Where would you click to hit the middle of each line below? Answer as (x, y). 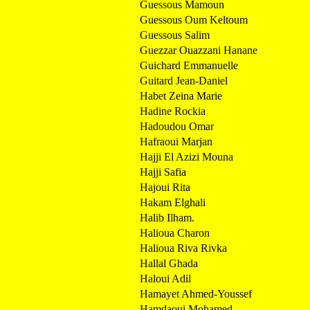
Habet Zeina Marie (181, 95)
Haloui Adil (165, 278)
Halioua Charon (175, 232)
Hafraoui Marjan (176, 141)
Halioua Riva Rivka (183, 248)
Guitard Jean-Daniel (184, 80)
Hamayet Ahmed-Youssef (196, 293)
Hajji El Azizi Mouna (186, 156)
